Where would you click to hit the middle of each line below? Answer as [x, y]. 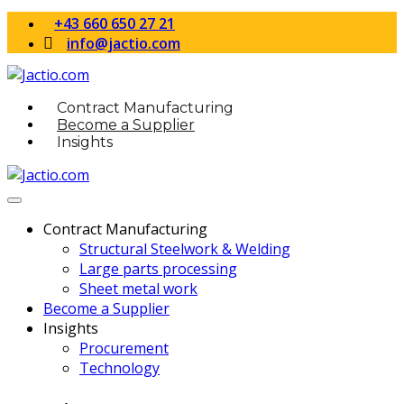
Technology [119, 368]
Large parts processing [158, 269]
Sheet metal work [138, 289]
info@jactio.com [124, 43]
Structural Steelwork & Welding [185, 249]
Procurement [124, 348]
